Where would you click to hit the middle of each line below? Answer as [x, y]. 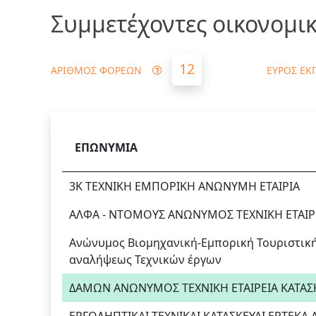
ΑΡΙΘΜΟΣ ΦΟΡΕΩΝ [96, 71]
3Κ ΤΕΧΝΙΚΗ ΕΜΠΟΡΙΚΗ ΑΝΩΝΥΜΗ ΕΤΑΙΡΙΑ [184, 187]
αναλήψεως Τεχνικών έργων [145, 260]
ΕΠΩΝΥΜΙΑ [106, 148]
